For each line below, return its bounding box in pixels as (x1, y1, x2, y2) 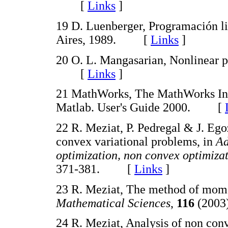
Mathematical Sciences (56, 196, 170, 210)
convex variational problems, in (56, 134, 216, 148)
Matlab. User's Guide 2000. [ (56, 101, 225, 115)
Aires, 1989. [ (56, 33, 151, 47)
